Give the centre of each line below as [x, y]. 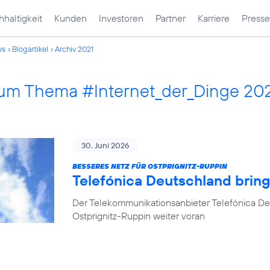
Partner [171, 18]
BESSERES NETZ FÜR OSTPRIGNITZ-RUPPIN [150, 166]
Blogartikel [30, 49]
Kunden [71, 18]
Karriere [214, 18]
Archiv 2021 [74, 49]
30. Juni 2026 [105, 145]
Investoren [121, 18]
